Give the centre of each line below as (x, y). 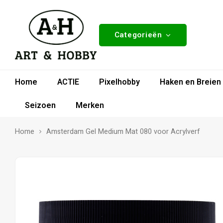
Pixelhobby (119, 82)
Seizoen (40, 105)
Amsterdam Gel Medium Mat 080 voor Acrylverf (123, 132)
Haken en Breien (190, 82)
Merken (90, 105)
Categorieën (138, 35)
